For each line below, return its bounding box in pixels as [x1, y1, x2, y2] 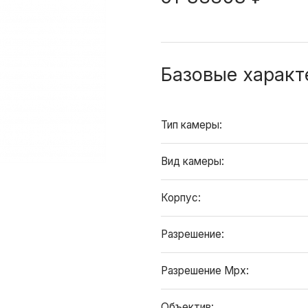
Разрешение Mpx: [161, 264, 252, 277]
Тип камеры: [161, 118, 225, 131]
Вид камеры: [161, 155, 227, 168]
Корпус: [161, 191, 203, 204]
